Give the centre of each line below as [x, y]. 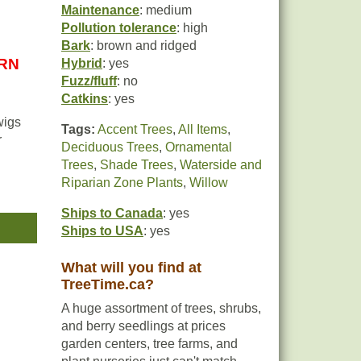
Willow [209, 183]
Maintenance [100, 10]
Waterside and [221, 165]
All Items [203, 129]
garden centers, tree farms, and [149, 344]
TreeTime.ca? [108, 284]
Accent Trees [135, 129]
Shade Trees [137, 165]
